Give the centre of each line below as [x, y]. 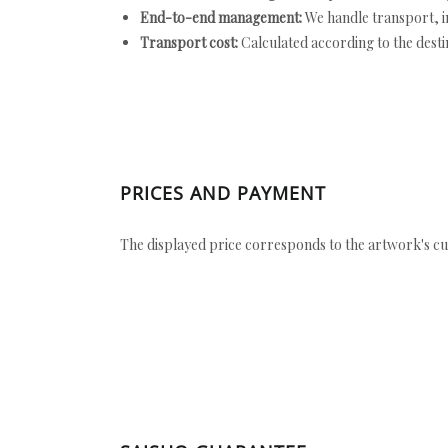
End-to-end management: [221, 17]
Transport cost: [189, 42]
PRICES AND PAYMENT [223, 193]
